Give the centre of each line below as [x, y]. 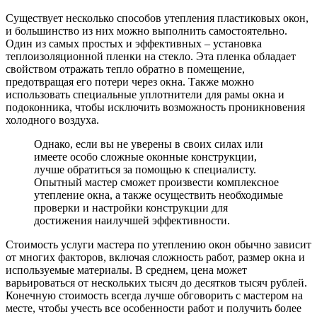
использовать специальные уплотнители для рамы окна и [145, 95]
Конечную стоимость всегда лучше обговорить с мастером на [154, 296]
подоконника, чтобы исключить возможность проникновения [155, 108]
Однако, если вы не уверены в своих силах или [149, 144]
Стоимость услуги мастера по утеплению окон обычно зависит [158, 245]
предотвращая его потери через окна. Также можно [130, 82]
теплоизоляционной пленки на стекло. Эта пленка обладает [151, 57]
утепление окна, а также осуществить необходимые [158, 195]
